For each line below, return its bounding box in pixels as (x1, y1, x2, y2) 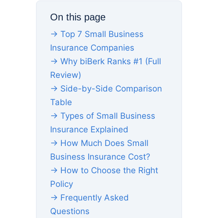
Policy (50, 179, 73, 189)
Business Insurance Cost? (50, 152, 150, 162)
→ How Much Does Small (50, 138, 148, 148)
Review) (50, 70, 81, 80)
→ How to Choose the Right (50, 165, 158, 175)
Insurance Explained (50, 125, 128, 134)
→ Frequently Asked (50, 193, 129, 202)
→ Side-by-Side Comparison (50, 84, 162, 93)
